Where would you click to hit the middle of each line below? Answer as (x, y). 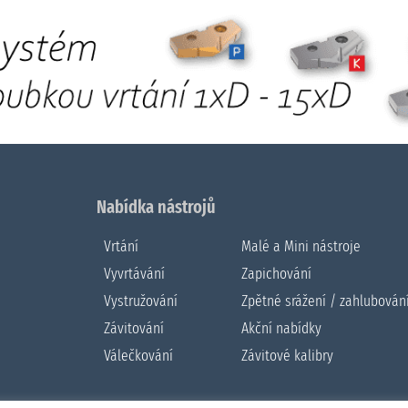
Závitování (133, 328)
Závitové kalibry (288, 355)
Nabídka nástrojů (156, 206)
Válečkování (138, 355)
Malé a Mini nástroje (301, 246)
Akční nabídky (282, 328)
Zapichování (277, 273)
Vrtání (121, 246)
